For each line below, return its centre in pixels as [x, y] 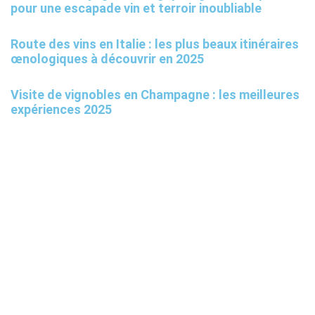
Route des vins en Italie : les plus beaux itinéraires [155, 44]
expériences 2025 [61, 110]
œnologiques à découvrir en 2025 [107, 59]
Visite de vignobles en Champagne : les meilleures [155, 95]
